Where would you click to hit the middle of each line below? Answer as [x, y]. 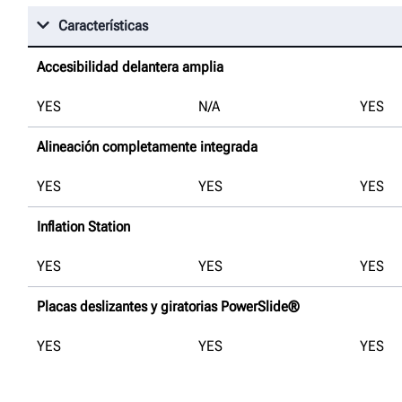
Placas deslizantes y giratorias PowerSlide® [168, 306]
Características [103, 25]
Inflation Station [83, 226]
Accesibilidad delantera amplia [130, 66]
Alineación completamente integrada [147, 146]
